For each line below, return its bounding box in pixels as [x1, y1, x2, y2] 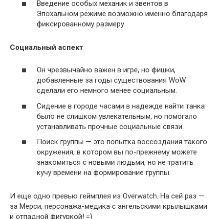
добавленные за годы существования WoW [37, 76, 186, 85]
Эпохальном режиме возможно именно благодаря [37, 9, 208, 18]
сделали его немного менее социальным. [37, 86, 177, 95]
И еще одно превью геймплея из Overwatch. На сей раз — [10, 192, 204, 200]
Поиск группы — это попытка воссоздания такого [37, 137, 207, 146]
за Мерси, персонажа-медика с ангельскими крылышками [10, 202, 207, 211]
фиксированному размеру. [37, 19, 126, 28]
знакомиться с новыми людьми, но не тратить [37, 158, 194, 167]
